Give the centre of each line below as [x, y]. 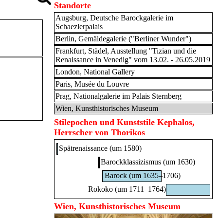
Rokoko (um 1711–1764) [127, 189]
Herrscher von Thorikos [100, 132]
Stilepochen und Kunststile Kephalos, [124, 122]
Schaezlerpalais [79, 27]
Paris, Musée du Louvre [92, 84]
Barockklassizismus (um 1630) [148, 162]
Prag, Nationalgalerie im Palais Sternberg [118, 96]
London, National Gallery [95, 72]
